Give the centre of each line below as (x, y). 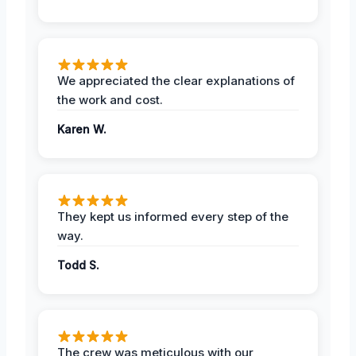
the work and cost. (110, 99)
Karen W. (82, 129)
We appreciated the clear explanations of (176, 80)
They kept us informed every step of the (173, 216)
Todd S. (78, 265)
